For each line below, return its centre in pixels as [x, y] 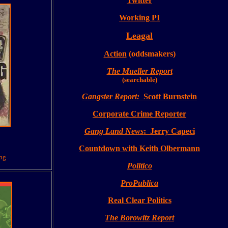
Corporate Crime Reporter [139, 114]
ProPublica [139, 183]
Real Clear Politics [139, 200]
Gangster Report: [111, 96]
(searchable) [139, 80]
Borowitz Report [147, 218]
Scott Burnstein [168, 96]
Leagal [139, 36]
